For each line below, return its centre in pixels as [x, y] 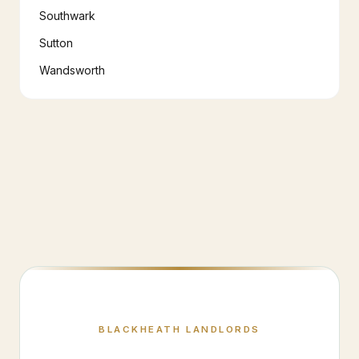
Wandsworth [72, 70]
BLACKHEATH [140, 329]
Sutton [56, 43]
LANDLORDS [221, 329]
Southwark [67, 16]
